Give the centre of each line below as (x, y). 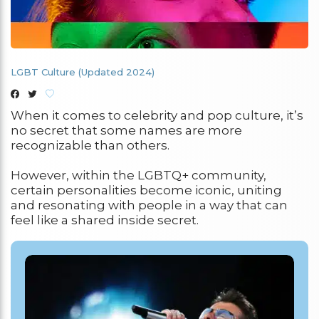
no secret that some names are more (126, 130)
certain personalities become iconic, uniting (146, 190)
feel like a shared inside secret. (105, 220)
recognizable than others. (90, 145)
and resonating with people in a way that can (149, 205)
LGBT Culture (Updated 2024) (83, 72)
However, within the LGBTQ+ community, (138, 175)
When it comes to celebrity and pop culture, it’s (157, 115)
